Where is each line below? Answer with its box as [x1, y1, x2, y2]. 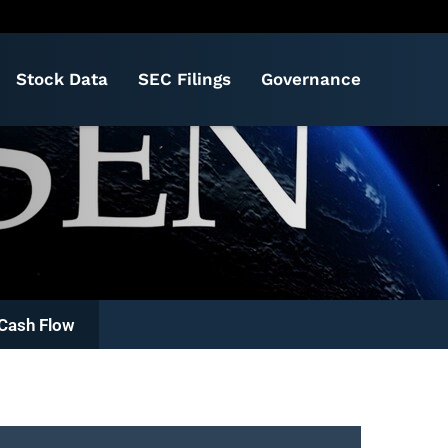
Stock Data [16, 69, 108, 89]
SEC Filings [138, 69, 231, 89]
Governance [261, 69, 361, 89]
